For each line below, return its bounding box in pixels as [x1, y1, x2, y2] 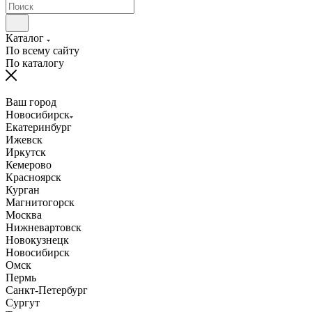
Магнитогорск [6, 196, 75, 208]
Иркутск [6, 146, 46, 158]
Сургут [6, 296, 40, 309]
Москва [6, 208, 42, 221]
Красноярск [6, 171, 61, 183]
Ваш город [6, 95, 56, 108]
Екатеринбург [6, 120, 72, 133]
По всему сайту [6, 44, 79, 56]
